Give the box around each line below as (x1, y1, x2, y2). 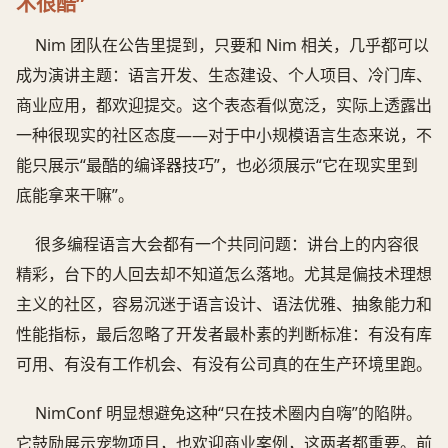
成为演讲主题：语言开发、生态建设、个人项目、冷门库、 (16, 64, 432, 87)
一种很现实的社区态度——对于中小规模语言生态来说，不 (16, 124, 432, 147)
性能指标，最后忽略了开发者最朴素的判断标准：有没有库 (16, 323, 432, 346)
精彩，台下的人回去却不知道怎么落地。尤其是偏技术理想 (16, 263, 432, 286)
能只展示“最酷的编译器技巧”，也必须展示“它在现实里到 (16, 154, 418, 177)
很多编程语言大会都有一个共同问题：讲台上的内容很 (35, 233, 420, 256)
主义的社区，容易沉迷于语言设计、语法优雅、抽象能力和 (16, 293, 432, 316)
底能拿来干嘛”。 (16, 184, 134, 207)
